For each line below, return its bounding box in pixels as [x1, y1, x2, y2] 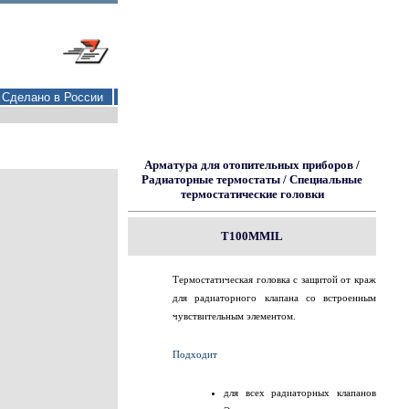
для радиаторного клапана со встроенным [173, 292, 376, 303]
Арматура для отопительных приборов [144, 158, 353, 172]
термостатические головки [180, 187, 324, 201]
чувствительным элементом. [173, 310, 296, 321]
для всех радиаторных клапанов [224, 387, 376, 398]
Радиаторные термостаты [142, 173, 280, 186]
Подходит [173, 349, 217, 360]
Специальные [289, 173, 362, 186]
